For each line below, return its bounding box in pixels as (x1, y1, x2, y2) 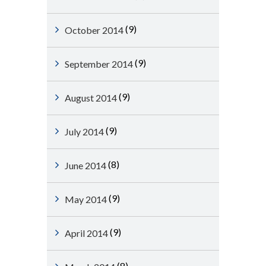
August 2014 (65, 92, 117, 103)
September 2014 (65, 58, 133, 69)
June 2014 (65, 160, 106, 171)
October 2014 (65, 24, 123, 36)
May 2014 (65, 194, 107, 205)
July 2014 (65, 126, 104, 137)
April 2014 (65, 227, 108, 239)
